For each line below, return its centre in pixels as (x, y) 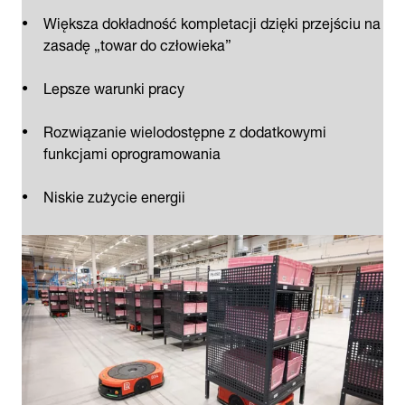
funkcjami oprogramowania (132, 151)
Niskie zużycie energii (114, 195)
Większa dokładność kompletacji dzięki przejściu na (212, 21)
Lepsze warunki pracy (114, 86)
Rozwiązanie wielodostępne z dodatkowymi (185, 130)
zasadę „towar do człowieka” (137, 43)
